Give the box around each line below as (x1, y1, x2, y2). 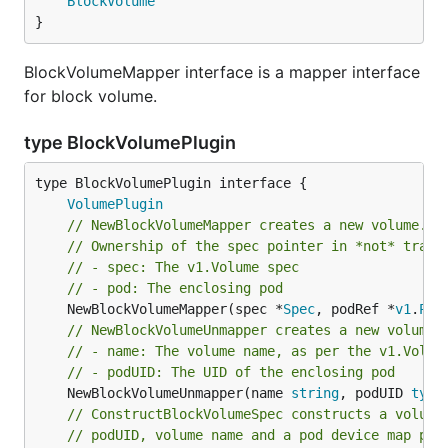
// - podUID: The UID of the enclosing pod (67, 364, 395, 380)
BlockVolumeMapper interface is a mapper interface (24, 62, 420, 82)
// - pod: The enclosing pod (67, 280, 283, 296)
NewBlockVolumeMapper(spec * (67, 301, 283, 317)
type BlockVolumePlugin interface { (35, 175, 307, 191)
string (291, 385, 339, 401)
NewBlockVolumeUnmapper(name (67, 385, 291, 401)
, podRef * (315, 301, 395, 317)
